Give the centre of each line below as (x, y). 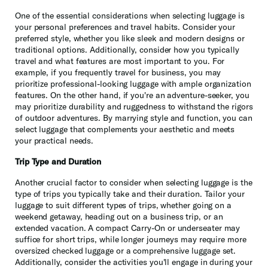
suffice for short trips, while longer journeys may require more (131, 240)
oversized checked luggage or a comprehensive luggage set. (126, 251)
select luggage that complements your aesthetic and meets (125, 130)
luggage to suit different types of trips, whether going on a (123, 205)
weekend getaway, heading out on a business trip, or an (119, 217)
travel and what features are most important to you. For (120, 61)
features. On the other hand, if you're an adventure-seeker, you (132, 95)
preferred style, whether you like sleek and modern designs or (130, 39)
